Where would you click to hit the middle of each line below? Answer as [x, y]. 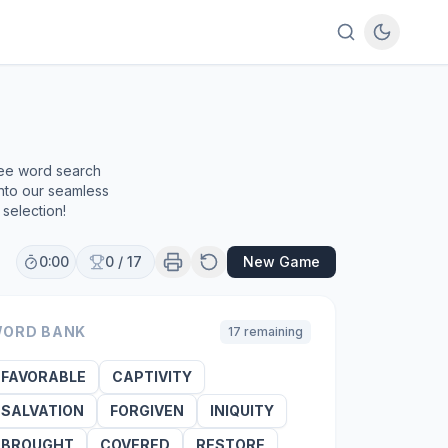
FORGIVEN [146, 410]
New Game [281, 261]
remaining [271, 331]
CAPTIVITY [151, 376]
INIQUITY [241, 410]
